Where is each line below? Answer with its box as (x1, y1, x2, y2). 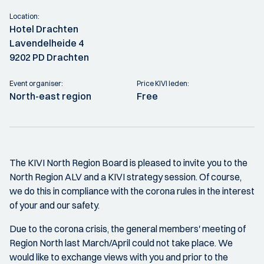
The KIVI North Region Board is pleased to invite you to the (9, 157, 247, 169)
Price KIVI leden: (137, 79, 189, 88)
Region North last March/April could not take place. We (9, 237, 233, 249)
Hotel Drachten (9, 23, 78, 35)
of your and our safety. (9, 199, 100, 211)
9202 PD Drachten (9, 51, 89, 63)
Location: (9, 12, 39, 21)
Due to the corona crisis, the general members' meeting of (9, 223, 246, 235)
